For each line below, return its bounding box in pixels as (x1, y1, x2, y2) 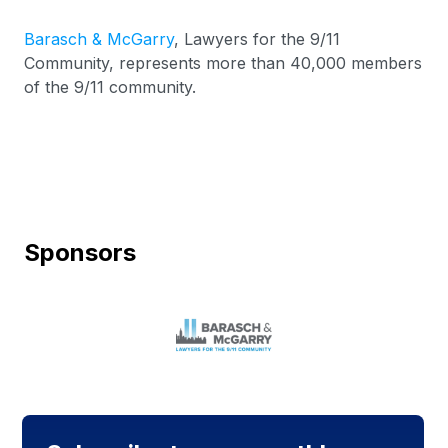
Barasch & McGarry (24, 29, 174, 49)
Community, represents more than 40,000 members (24, 53, 422, 73)
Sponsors (24, 238, 136, 267)
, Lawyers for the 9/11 (174, 29, 340, 49)
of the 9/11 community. (24, 77, 196, 97)
